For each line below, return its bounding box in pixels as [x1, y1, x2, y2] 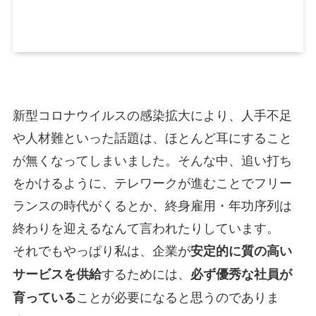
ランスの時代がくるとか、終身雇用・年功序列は [12, 195, 292, 214]
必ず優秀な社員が [190, 264, 292, 283]
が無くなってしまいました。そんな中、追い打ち [12, 150, 292, 169]
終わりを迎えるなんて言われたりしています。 [12, 217, 279, 236]
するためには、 [101, 263, 190, 282]
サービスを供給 [12, 264, 102, 283]
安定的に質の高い [190, 241, 292, 260]
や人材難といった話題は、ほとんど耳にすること [12, 127, 292, 146]
